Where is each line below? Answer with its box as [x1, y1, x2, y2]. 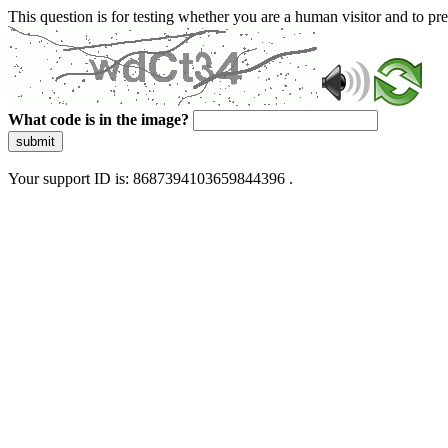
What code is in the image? [8, 111, 189, 128]
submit [16, 134, 55, 149]
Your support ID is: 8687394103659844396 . [8, 170, 293, 187]
